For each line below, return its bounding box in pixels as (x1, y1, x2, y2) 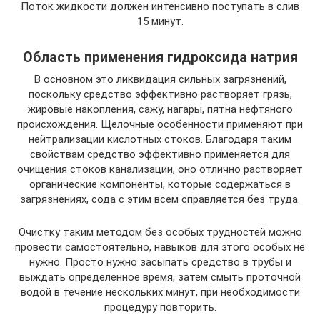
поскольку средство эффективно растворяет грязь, (28, 87, 292, 101)
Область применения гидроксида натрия (22, 49, 298, 66)
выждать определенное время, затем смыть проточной (19, 270, 301, 284)
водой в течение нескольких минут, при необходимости (20, 285, 300, 299)
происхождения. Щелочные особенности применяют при (17, 117, 303, 131)
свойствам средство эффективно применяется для (30, 147, 290, 161)
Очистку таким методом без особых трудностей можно (18, 225, 302, 239)
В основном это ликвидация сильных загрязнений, (34, 72, 286, 86)
